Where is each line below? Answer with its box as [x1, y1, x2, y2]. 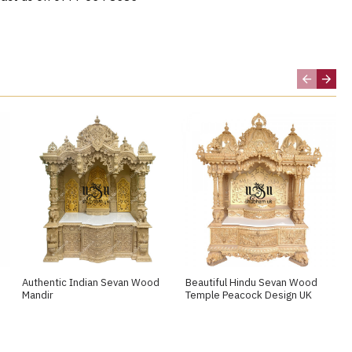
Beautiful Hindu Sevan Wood [185, 276, 317, 290]
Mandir [22, 288, 54, 302]
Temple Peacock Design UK [185, 288, 312, 302]
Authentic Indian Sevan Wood [22, 276, 160, 290]
